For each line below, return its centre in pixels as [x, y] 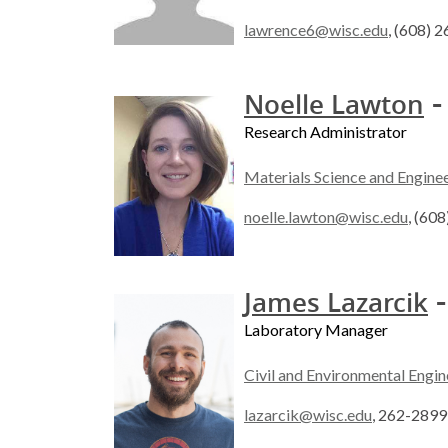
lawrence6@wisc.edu [316, 30]
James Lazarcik [336, 303]
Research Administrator [325, 132]
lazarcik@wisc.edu [308, 415]
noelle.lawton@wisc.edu [326, 217]
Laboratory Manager [316, 330]
